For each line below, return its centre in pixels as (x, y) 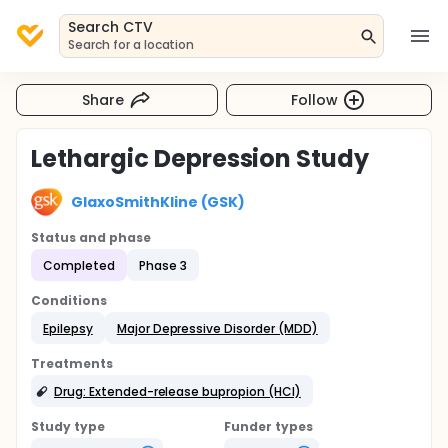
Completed (79, 265)
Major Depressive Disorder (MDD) (217, 328)
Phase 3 (162, 265)
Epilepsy (68, 328)
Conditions (69, 300)
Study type (68, 426)
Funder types (268, 426)
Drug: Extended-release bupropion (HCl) (177, 391)
